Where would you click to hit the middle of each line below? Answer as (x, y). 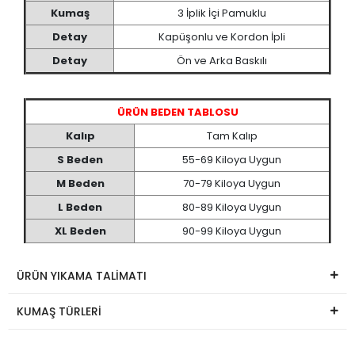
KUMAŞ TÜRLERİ (59, 311)
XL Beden (80, 231)
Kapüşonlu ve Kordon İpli (221, 36)
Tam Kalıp (232, 136)
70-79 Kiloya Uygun (232, 183)
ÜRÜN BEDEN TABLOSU (177, 112)
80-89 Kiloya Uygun (232, 207)
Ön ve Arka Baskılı (221, 60)
